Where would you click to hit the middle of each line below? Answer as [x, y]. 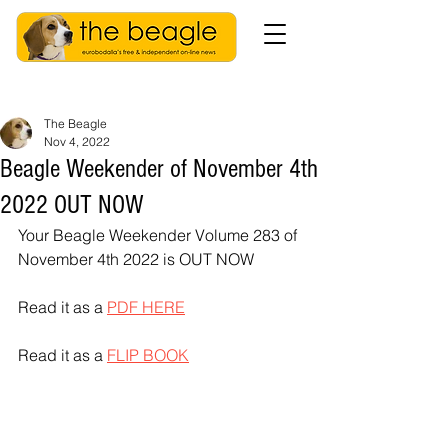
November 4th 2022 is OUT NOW [136, 259]
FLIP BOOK [148, 355]
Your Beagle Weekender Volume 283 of [159, 235]
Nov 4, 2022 [77, 141]
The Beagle [75, 123]
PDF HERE [146, 307]
